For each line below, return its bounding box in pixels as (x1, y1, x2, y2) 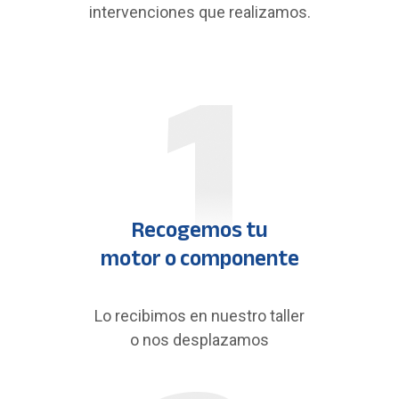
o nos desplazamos (130, 330, 269, 349)
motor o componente (100, 238, 299, 279)
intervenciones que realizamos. (88, 3, 311, 21)
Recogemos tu (131, 209, 268, 250)
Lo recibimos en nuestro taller (94, 306, 305, 325)
